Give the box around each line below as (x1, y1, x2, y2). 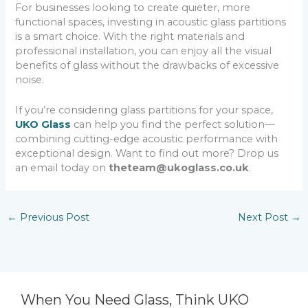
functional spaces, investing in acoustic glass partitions (15, 16, 287, 29)
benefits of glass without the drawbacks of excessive (15, 59, 280, 72)
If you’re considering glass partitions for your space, (15, 104, 274, 117)
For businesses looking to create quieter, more (15, 1, 251, 14)
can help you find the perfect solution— (74, 118, 276, 131)
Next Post (238, 211, 291, 224)
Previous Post (16, 211, 89, 224)
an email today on (15, 162, 107, 175)
